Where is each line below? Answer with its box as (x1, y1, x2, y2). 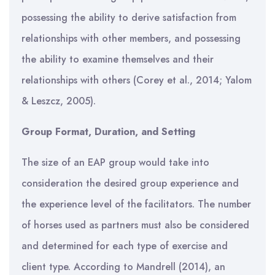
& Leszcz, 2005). (21, 94, 96, 108)
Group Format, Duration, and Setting (21, 125, 195, 139)
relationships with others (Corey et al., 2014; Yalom (21, 73, 252, 87)
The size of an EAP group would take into (21, 155, 209, 169)
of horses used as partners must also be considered (21, 218, 249, 232)
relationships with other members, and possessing (21, 31, 241, 45)
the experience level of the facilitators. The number (21, 197, 251, 211)
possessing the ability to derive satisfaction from (21, 10, 236, 25)
